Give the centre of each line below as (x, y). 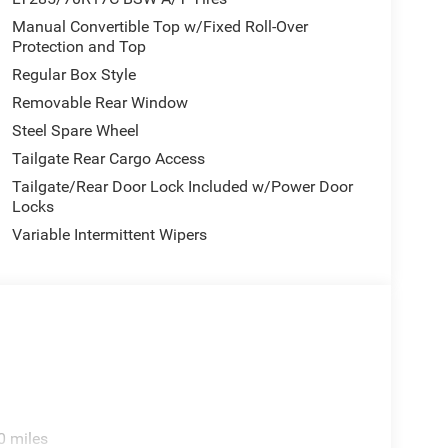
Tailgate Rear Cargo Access (108, 158)
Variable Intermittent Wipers (109, 234)
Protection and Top (78, 46)
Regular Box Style (73, 74)
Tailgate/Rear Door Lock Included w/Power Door (182, 186)
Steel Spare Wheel (75, 130)
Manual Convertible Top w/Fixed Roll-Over (159, 26)
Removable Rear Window (99, 102)
